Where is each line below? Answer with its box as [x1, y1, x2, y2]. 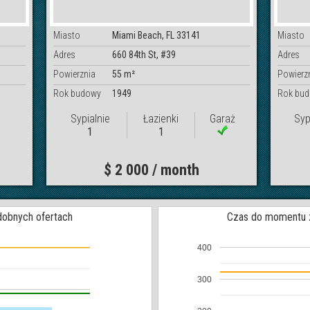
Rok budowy [53, 87, 102, 99]
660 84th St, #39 [112, 48, 176, 60]
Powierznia [53, 68, 96, 80]
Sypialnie [70, 111, 110, 125]
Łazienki [143, 111, 179, 125]
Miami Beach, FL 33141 [112, 29, 201, 41]
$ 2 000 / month [104, 161, 200, 179]
